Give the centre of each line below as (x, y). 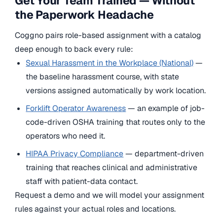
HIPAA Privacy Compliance (75, 154)
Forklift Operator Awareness (76, 109)
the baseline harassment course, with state (103, 77)
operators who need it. (66, 136)
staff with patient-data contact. (82, 182)
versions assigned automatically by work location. (116, 91)
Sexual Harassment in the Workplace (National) (110, 63)
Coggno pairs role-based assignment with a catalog (108, 36)
